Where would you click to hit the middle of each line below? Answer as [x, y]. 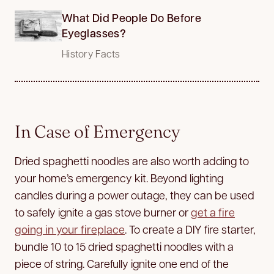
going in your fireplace [70, 229]
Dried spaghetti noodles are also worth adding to [132, 160]
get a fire [213, 212]
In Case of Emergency [98, 131]
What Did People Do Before [132, 17]
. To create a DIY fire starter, [190, 229]
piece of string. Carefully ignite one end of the [122, 263]
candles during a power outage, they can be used [135, 194]
